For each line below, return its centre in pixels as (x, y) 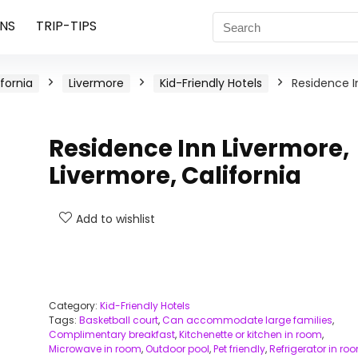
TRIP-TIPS (66, 26)
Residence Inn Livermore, (199, 149)
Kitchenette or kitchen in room (250, 334)
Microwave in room (95, 349)
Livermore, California (175, 176)
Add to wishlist (115, 219)
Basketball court (118, 320)
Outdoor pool (177, 349)
